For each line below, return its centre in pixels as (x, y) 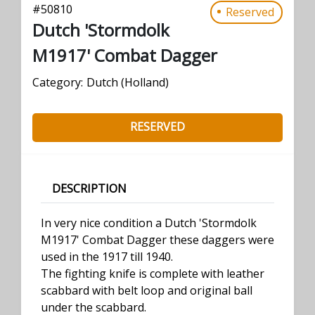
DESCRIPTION (89, 188)
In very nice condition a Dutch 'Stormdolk (149, 223)
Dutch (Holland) (128, 82)
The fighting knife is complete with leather (153, 273)
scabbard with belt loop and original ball (147, 290)
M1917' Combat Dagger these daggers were (157, 239)
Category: (58, 82)
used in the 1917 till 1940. (107, 256)
